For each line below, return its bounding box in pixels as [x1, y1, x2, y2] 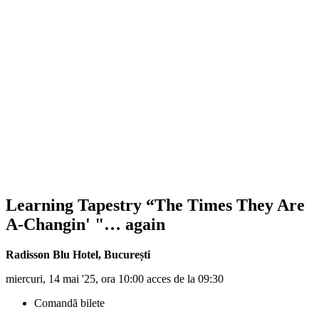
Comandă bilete [34, 296, 105, 309]
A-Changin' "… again [6, 214, 165, 234]
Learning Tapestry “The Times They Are [6, 195, 305, 214]
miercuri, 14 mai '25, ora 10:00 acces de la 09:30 [6, 272, 224, 285]
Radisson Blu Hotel [6, 248, 98, 261]
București [104, 248, 150, 261]
